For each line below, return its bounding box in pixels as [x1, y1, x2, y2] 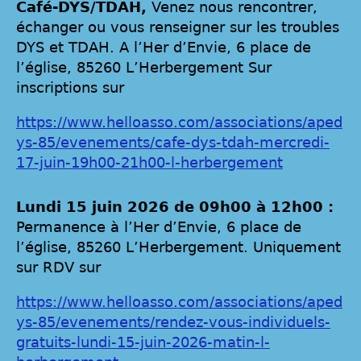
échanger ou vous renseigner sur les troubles [16, 19, 339, 36]
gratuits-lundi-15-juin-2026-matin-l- [16, 334, 270, 351]
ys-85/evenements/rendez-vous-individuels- [16, 313, 330, 331]
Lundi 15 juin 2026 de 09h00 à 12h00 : [16, 198, 334, 216]
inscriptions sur [16, 79, 124, 97]
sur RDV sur [16, 259, 101, 276]
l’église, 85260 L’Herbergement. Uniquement [16, 239, 341, 256]
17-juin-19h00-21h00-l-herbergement [16, 154, 283, 172]
